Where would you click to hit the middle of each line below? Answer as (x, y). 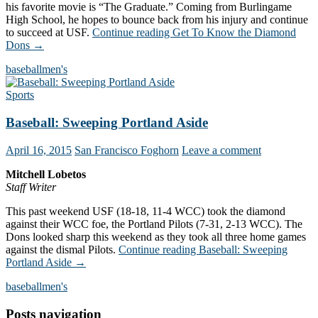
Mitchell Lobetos (46, 174)
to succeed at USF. (49, 33)
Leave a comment (221, 150)
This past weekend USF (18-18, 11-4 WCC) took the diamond (146, 211)
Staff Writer (31, 187)
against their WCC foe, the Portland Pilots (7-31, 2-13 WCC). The (154, 224)
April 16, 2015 (39, 150)
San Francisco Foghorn (127, 150)
